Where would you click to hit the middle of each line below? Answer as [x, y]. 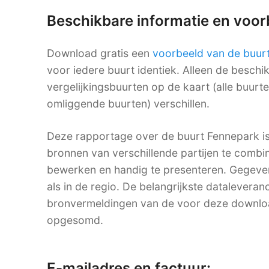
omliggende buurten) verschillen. [128, 104]
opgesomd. [75, 220]
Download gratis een [100, 53]
